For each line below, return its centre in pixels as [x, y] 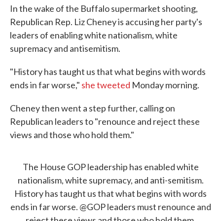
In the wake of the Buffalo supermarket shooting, [104, 8]
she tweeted [106, 85]
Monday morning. [165, 85]
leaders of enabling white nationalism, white [94, 35]
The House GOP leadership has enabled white [110, 167]
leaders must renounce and [158, 207]
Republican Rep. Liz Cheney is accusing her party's [106, 22]
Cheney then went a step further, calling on [92, 108]
